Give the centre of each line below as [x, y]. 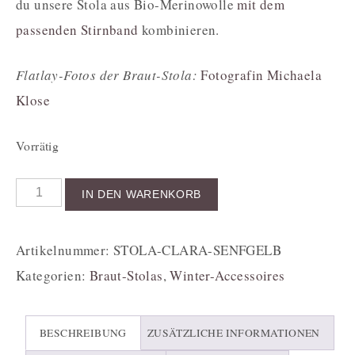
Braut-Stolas [126, 276]
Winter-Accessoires [227, 276]
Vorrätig [38, 146]
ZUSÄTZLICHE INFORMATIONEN [233, 332]
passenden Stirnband [77, 30]
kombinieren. [179, 30]
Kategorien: [53, 276]
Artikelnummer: [65, 250]
